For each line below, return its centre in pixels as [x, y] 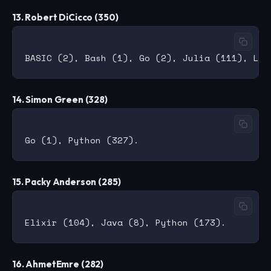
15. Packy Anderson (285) [67, 182]
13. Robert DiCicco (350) [65, 18]
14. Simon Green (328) [60, 100]
